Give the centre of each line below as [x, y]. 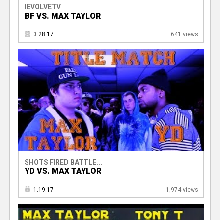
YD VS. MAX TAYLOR [63, 171]
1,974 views [182, 189]
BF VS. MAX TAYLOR [62, 16]
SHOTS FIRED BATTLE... [63, 162]
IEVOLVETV [42, 7]
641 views [184, 35]
